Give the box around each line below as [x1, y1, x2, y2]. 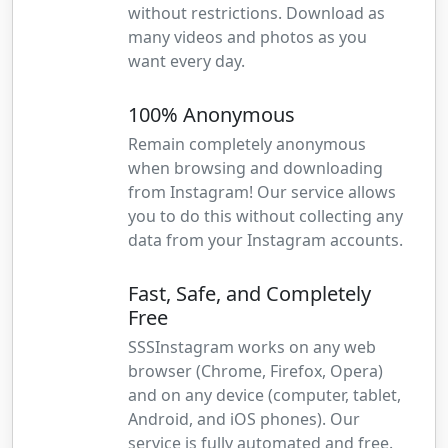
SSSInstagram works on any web [128, 336, 376, 359]
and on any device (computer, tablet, [128, 384, 401, 407]
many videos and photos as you [128, 26, 367, 49]
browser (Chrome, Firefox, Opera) [128, 360, 383, 383]
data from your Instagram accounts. [128, 229, 403, 252]
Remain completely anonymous [128, 133, 366, 156]
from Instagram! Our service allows [128, 181, 396, 204]
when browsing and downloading [128, 157, 383, 180]
